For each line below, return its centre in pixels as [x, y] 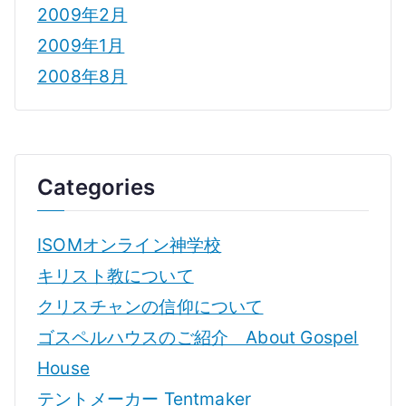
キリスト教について [116, 276]
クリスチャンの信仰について [150, 307]
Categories [96, 188]
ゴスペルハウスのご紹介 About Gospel [198, 338]
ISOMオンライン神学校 [130, 245]
